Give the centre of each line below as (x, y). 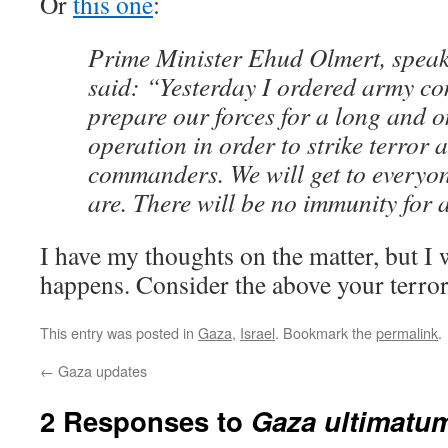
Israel (257, 332)
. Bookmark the (325, 332)
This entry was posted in (119, 332)
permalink (407, 332)
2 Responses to (145, 420)
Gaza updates (100, 370)
